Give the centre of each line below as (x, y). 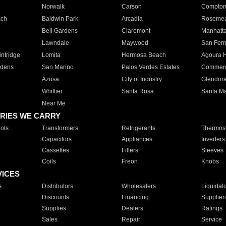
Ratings (212, 208)
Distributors (57, 186)
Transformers (60, 128)
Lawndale (55, 43)
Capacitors (56, 139)
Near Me (53, 103)
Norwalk (53, 7)
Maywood (135, 43)
